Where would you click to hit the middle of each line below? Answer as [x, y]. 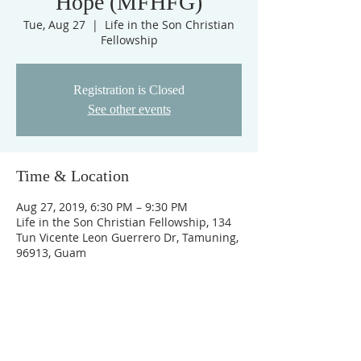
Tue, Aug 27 [54, 25]
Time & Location [73, 176]
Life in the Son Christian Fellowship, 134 [124, 222]
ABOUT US [64, 334]
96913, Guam [51, 253]
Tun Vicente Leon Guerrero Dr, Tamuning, [127, 237]
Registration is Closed [129, 90]
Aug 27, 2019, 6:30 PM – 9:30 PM [102, 207]
